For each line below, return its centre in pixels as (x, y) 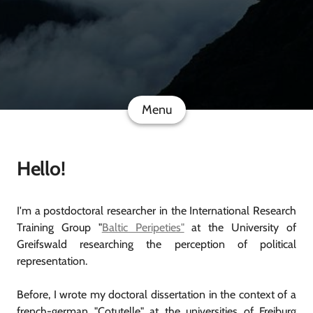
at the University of (240, 227)
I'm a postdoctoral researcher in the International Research (156, 210)
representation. (52, 261)
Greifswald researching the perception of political (156, 244)
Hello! (41, 168)
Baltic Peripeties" (143, 227)
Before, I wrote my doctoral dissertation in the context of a (156, 294)
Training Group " (59, 227)
